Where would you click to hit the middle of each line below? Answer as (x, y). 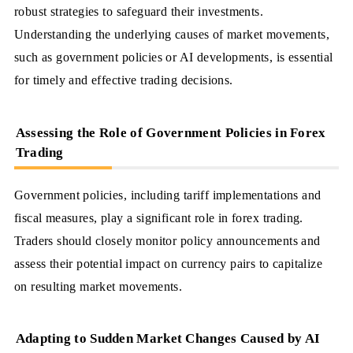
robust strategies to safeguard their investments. (139, 12)
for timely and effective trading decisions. (123, 80)
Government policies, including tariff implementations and (167, 195)
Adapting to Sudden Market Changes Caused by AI (168, 339)
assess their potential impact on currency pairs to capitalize (168, 263)
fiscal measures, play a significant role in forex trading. (158, 217)
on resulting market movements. (98, 286)
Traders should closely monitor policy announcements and (167, 240)
